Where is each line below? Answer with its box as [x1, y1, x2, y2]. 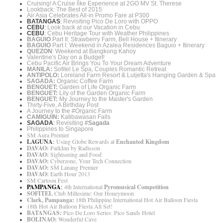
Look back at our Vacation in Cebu [47, 24, 140, 31]
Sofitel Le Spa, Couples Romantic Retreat [54, 66, 166, 73]
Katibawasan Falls [59, 113, 111, 121]
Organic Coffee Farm [55, 78, 113, 85]
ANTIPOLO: [27, 72, 59, 79]
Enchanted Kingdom [116, 137, 169, 146]
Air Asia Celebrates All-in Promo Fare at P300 [27, 12, 149, 19]
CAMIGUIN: [27, 113, 59, 121]
